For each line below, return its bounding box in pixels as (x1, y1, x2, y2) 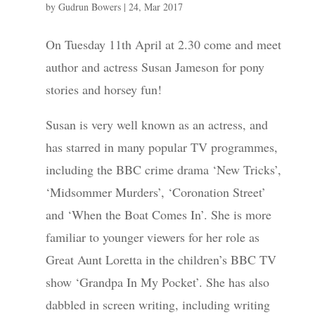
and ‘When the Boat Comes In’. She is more (45, 205, 271, 223)
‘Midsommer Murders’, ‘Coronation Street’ (45, 183, 266, 200)
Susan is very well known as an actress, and (45, 115, 268, 133)
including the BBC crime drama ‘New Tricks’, (45, 160, 281, 178)
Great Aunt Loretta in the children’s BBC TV (45, 250, 276, 268)
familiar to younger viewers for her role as (45, 228, 259, 245)
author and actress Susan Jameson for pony (45, 58, 264, 75)
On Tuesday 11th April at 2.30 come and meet (45, 35, 281, 53)
